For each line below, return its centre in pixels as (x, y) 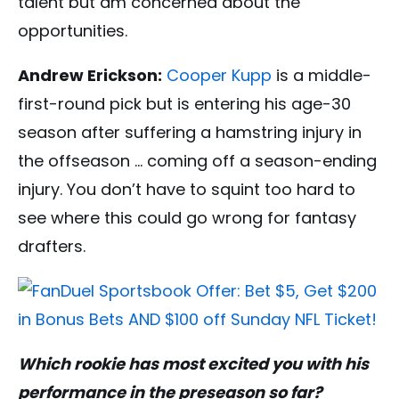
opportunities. (73, 31)
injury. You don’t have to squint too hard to (187, 190)
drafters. (52, 247)
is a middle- (322, 76)
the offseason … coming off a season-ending (197, 161)
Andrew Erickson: (90, 76)
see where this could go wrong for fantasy (187, 218)
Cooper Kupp (219, 76)
